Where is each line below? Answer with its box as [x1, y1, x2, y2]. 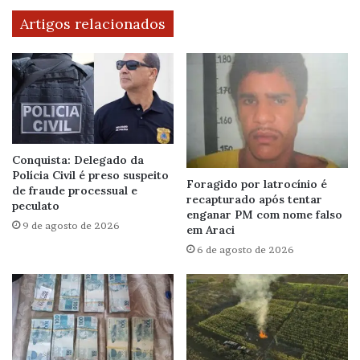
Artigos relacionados [20, 14, 166, 34]
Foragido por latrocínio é [186, 176, 327, 191]
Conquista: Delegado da [12, 152, 144, 167]
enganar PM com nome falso [186, 207, 342, 222]
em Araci [186, 222, 235, 237]
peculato [12, 198, 59, 213]
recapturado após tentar [186, 191, 322, 207]
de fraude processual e [12, 182, 137, 198]
